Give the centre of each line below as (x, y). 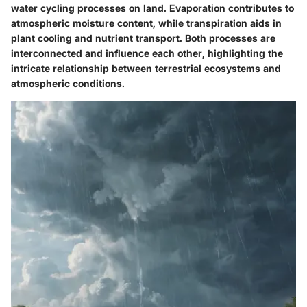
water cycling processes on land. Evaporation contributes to (152, 8)
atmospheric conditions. (68, 83)
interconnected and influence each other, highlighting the (147, 53)
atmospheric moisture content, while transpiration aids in (146, 23)
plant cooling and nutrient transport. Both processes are (143, 38)
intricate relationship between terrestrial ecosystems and (146, 68)
